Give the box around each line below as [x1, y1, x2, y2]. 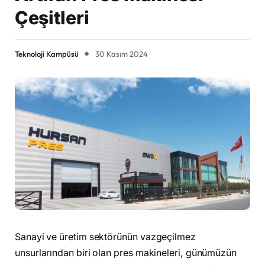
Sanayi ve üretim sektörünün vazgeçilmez [15, 231, 196, 243]
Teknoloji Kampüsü [15, 49, 79, 59]
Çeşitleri [15, 7, 89, 29]
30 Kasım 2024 [95, 49, 148, 59]
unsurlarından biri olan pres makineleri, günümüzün [15, 247, 237, 259]
